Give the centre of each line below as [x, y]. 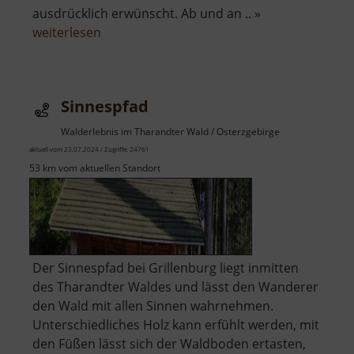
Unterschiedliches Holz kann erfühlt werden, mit [176, 325]
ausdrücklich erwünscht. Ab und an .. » [147, 14]
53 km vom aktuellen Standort [95, 168]
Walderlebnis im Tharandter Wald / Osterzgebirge [170, 132]
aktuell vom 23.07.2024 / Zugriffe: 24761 [89, 149]
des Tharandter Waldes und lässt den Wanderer [175, 287]
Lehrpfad [127, 51]
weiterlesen [67, 33]
